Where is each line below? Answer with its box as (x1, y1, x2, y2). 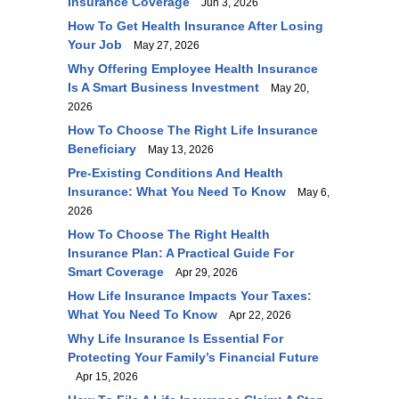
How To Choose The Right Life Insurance (68, 123, 318, 137)
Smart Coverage (68, 265, 164, 279)
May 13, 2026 (140, 143, 214, 156)
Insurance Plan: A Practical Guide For (68, 246, 294, 260)
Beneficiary (68, 142, 136, 156)
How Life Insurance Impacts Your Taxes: (68, 289, 312, 303)
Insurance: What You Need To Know (68, 184, 286, 199)
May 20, (263, 82, 309, 94)
